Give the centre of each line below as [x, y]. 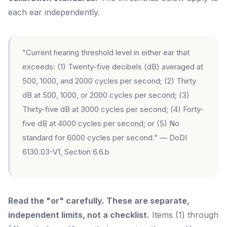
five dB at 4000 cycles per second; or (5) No [101, 123]
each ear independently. [54, 12]
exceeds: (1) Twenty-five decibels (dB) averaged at [113, 67]
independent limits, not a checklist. [79, 215]
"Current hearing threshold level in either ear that [106, 52]
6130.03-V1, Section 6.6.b [66, 152]
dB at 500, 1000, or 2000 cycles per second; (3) [106, 95]
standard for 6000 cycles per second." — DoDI [105, 138]
